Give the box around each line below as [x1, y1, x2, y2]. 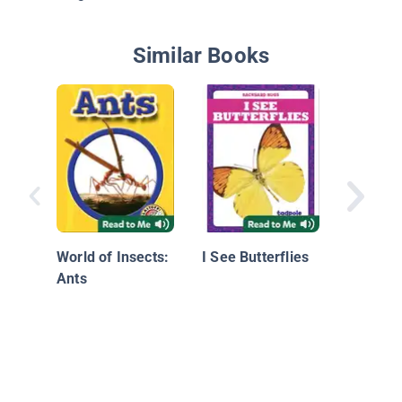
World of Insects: [57, 248, 170, 266]
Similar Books [132, 43, 270, 69]
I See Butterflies [202, 248, 310, 266]
